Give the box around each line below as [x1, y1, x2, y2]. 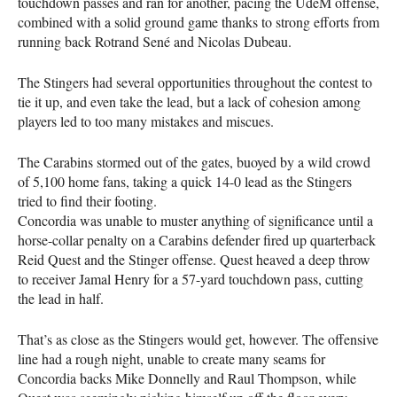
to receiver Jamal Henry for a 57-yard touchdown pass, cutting [18, 269, 363, 288]
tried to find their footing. [18, 191, 157, 210]
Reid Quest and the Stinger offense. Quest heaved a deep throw [18, 249, 370, 269]
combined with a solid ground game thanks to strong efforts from [18, 12, 379, 31]
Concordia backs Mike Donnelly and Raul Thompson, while [18, 368, 356, 387]
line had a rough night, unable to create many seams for [18, 348, 325, 368]
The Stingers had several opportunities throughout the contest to [18, 72, 372, 91]
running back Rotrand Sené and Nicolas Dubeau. [18, 31, 292, 51]
